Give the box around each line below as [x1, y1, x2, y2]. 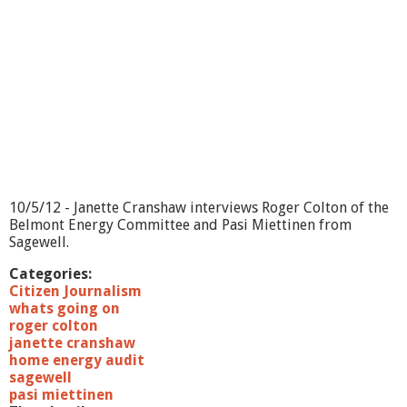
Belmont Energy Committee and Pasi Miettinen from [9, 216, 352, 233]
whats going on [9, 300, 120, 317]
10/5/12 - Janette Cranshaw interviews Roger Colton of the [9, 199, 389, 216]
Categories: [9, 265, 95, 283]
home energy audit [9, 352, 144, 369]
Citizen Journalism [9, 283, 142, 300]
